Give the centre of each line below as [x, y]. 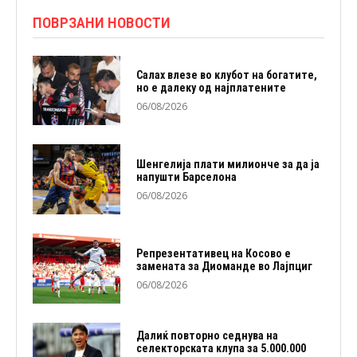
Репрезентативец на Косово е [213, 253]
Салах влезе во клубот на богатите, [226, 75]
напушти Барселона [186, 177]
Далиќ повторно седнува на [207, 336]
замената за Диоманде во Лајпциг [224, 266]
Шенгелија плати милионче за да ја [228, 164]
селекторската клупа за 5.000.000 [221, 349]
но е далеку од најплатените [211, 87]
